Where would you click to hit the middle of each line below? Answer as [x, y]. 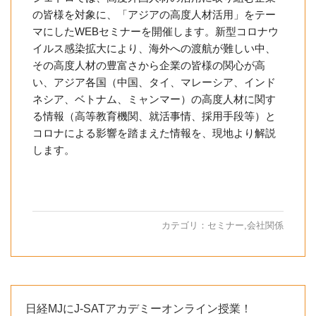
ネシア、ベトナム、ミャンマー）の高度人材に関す [154, 99]
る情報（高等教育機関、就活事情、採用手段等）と [154, 116]
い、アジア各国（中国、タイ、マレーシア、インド [154, 83]
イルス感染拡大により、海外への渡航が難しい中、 [154, 49]
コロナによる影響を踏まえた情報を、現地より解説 [154, 133]
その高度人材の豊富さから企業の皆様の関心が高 [149, 66]
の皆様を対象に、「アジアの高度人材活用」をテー [154, 15]
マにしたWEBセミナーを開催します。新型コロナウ [156, 32]
